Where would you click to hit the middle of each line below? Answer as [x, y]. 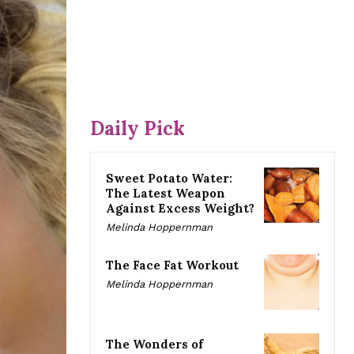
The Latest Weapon [166, 193]
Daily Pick [137, 128]
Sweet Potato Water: [169, 178]
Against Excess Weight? [180, 208]
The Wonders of [154, 345]
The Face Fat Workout [172, 265]
